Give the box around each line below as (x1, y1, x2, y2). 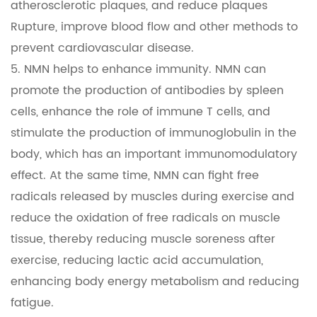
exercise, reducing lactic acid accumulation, (11, 251, 263, 270)
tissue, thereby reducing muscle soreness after (11, 230, 275, 249)
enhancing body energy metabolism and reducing (11, 272, 299, 292)
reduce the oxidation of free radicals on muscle (11, 209, 280, 228)
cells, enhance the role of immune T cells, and (11, 103, 270, 122)
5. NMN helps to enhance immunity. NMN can (11, 60, 266, 79)
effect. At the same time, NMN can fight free (11, 166, 259, 185)
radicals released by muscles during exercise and (11, 188, 294, 207)
